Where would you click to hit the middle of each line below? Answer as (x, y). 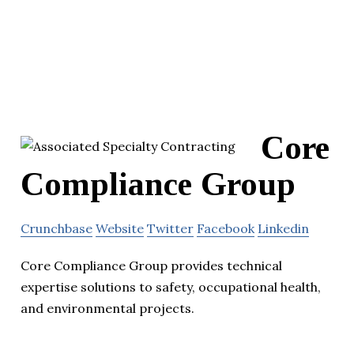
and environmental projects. (107, 309)
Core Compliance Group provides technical (151, 266)
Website (120, 229)
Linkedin (283, 229)
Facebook (226, 229)
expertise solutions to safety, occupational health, (171, 287)
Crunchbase (56, 229)
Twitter (170, 229)
